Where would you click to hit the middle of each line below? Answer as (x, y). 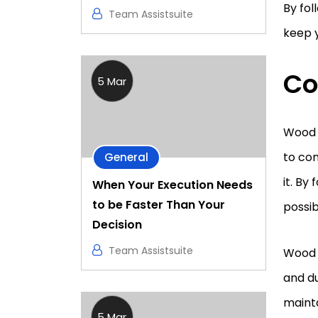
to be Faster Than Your (159, 204)
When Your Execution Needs (172, 185)
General (126, 157)
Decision (117, 224)
